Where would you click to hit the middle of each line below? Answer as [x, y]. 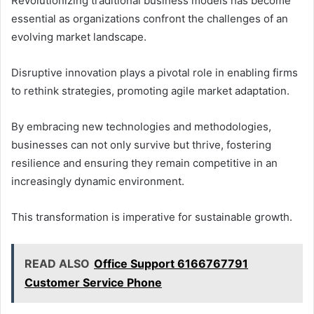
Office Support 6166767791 [171, 263]
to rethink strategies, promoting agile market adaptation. [150, 90]
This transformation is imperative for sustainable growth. [152, 217]
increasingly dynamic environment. [98, 181]
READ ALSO [57, 263]
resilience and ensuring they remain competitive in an [144, 163]
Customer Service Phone [93, 282]
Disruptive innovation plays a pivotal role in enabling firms [155, 72]
